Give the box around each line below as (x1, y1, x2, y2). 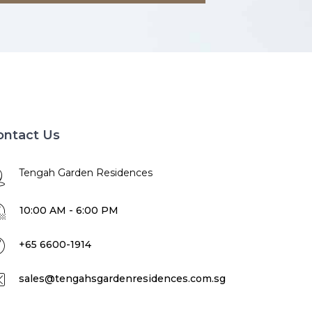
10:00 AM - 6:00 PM (19, 203, 118, 217)
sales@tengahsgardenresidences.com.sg (19, 272, 226, 285)
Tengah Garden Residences (19, 166, 153, 179)
